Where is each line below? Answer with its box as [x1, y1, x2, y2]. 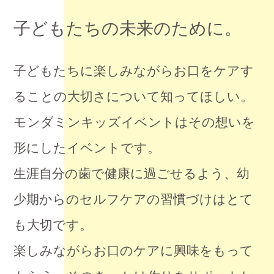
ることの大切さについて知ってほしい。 [13, 89, 254, 104]
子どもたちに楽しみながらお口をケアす [13, 64, 254, 78]
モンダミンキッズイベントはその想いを [13, 115, 256, 130]
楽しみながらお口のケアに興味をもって [13, 243, 254, 258]
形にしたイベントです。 [13, 141, 161, 155]
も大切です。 [13, 218, 93, 232]
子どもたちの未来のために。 [13, 19, 242, 39]
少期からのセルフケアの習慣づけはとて [13, 192, 254, 207]
